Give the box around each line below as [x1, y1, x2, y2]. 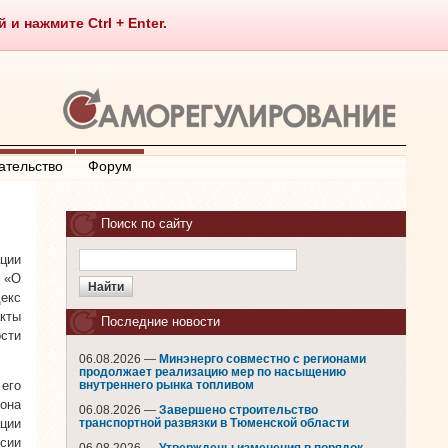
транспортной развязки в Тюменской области [79, 417, 349, 429]
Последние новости [101, 314, 220, 329]
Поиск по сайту [101, 216, 193, 231]
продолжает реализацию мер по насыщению [79, 366, 346, 378]
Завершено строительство [159, 404, 318, 416]
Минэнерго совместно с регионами [159, 353, 366, 365]
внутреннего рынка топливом [79, 379, 254, 391]
